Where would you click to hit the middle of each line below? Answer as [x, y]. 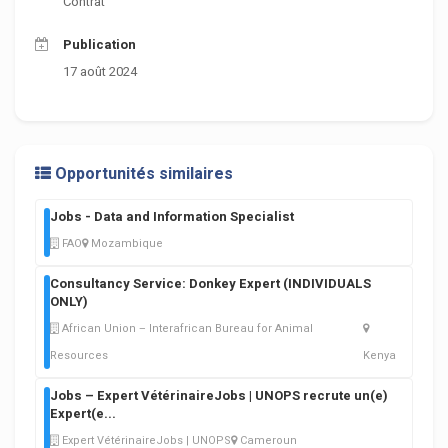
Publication [99, 45]
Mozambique [127, 244]
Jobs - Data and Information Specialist [172, 217]
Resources [79, 356]
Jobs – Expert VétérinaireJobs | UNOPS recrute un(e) [219, 396]
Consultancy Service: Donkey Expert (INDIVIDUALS [210, 284]
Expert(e [77, 414]
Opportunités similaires [142, 174]
